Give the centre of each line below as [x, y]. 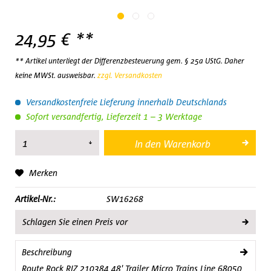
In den [148, 144]
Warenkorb [187, 144]
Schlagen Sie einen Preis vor [75, 222]
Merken [43, 173]
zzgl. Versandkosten [130, 75]
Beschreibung [47, 252]
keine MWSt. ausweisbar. [56, 75]
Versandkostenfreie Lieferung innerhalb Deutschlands [125, 102]
